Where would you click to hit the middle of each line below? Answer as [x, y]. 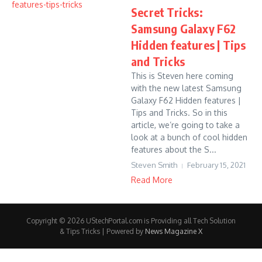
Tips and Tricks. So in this [179, 113]
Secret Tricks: [167, 12]
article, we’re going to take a [185, 125]
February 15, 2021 [216, 165]
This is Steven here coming [182, 76]
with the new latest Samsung [186, 88]
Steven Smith [154, 165]
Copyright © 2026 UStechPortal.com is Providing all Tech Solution [131, 221]
